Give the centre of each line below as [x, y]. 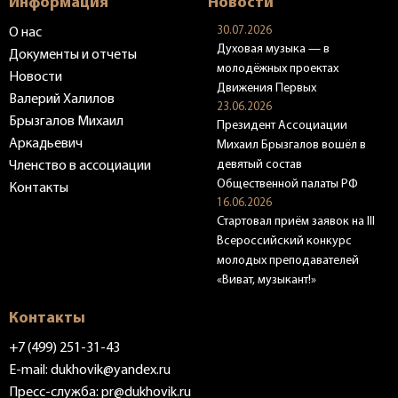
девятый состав [259, 164]
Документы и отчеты [73, 55]
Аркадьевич [46, 143]
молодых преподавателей [288, 260]
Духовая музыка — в [273, 49]
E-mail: [30, 370]
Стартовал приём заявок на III [296, 221]
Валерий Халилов [62, 99]
